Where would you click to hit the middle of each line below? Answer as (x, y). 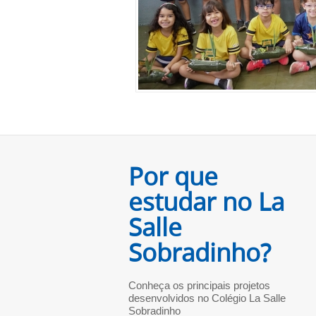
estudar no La (206, 201)
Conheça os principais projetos (199, 285)
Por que (173, 176)
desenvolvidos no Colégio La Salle (207, 298)
